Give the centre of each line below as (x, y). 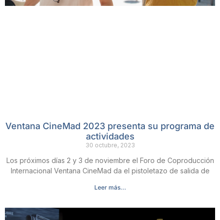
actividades (110, 137)
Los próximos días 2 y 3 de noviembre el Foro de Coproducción (110, 161)
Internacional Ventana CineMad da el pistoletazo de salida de (110, 171)
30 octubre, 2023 (110, 145)
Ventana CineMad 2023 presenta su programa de (110, 126)
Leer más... (110, 188)
